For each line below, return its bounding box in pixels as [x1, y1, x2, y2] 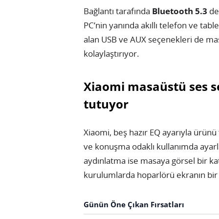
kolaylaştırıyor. [84, 47, 139, 59]
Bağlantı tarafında [84, 5, 152, 17]
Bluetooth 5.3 [152, 5, 207, 17]
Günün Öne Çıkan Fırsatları [84, 199, 184, 210]
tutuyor [84, 95, 129, 112]
